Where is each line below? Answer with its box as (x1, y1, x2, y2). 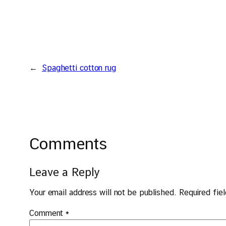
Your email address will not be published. (29, 188, 177, 198)
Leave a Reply (29, 165, 100, 179)
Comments (29, 134, 108, 153)
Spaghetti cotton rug (41, 63, 116, 73)
